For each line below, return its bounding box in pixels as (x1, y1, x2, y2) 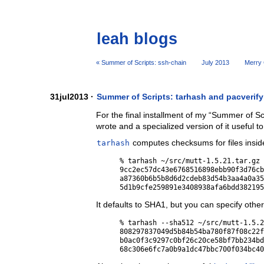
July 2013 (201, 58, 229, 66)
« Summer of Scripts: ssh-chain (96, 58, 187, 66)
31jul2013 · (49, 93, 94, 102)
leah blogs (97, 29, 178, 48)
